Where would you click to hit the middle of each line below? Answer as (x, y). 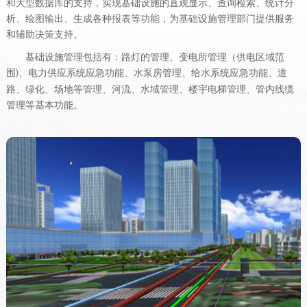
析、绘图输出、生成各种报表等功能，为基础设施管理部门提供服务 (150, 19)
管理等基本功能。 (44, 105)
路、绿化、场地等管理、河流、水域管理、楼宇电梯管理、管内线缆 (150, 89)
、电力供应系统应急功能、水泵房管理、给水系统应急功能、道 (152, 73)
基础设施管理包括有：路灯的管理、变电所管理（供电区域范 (155, 57)
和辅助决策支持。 (44, 34)
